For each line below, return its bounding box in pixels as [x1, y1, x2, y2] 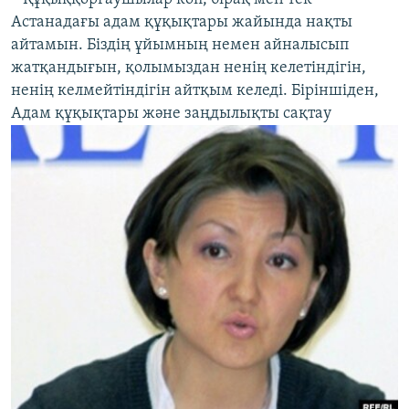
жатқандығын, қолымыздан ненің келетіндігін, [11, 59, 366, 77]
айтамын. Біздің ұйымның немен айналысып [11, 37, 349, 54]
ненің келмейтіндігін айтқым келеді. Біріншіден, [11, 82, 379, 100]
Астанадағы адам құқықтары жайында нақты [11, 14, 352, 31]
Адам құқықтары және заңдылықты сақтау [11, 105, 331, 122]
